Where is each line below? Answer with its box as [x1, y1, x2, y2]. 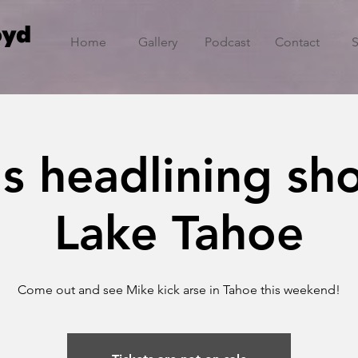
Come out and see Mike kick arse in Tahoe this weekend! [18, 282, 340, 297]
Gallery [138, 34, 177, 50]
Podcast [205, 34, 250, 50]
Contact [274, 34, 320, 50]
